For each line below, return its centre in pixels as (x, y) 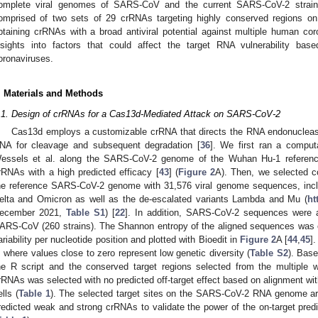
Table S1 (86, 213)
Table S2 (269, 253)
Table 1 (34, 294)
